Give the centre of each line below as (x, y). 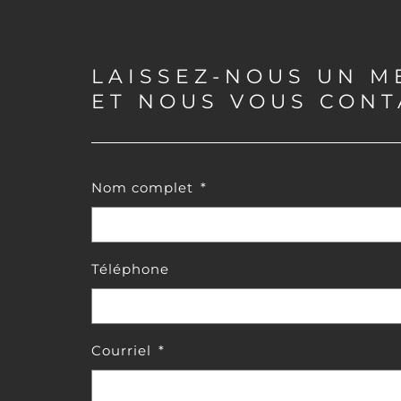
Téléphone (130, 269)
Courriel (121, 350)
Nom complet (142, 188)
